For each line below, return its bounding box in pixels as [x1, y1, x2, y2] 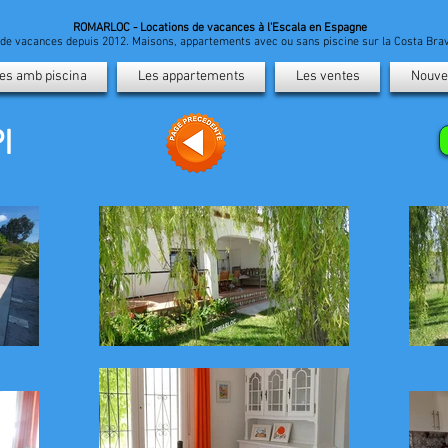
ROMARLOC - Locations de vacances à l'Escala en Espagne [72, 21, 367, 35]
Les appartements [137, 68, 245, 85]
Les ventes [295, 68, 360, 85]
